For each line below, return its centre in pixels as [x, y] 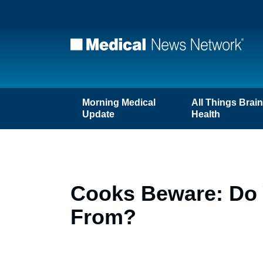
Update [98, 114]
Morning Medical [119, 102]
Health [206, 114]
